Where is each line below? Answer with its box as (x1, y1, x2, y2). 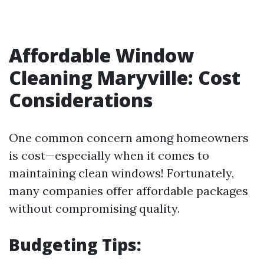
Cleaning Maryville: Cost (9, 65, 240, 90)
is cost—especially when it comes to (9, 148, 209, 163)
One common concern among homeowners (9, 130, 249, 145)
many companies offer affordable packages (9, 183, 248, 198)
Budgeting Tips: (9, 233, 141, 256)
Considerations (9, 87, 153, 113)
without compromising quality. (9, 201, 180, 216)
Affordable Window (9, 42, 194, 68)
